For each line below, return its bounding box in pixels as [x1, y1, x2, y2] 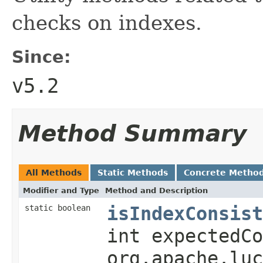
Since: [12, 46, 71, 67]
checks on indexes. [12, 11, 202, 35]
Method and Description [105, 186, 208, 195]
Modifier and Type [23, 186, 99, 195]
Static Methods [97, 167, 168, 177]
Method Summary [18, 120, 247, 147]
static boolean [25, 203, 90, 213]
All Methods [26, 167, 82, 177]
